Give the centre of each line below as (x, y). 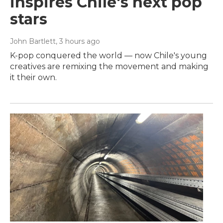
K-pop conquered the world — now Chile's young (109, 56)
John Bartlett (33, 42)
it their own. (33, 78)
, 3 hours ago (78, 42)
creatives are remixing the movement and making (109, 67)
